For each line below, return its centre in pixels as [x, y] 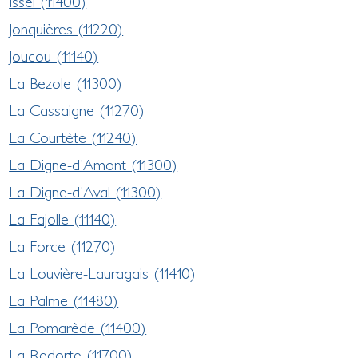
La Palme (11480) [64, 300]
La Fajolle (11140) [63, 219]
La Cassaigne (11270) [77, 110]
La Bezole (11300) [66, 83]
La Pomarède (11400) [78, 327]
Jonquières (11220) [66, 28]
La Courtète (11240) [73, 137]
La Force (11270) [63, 246]
